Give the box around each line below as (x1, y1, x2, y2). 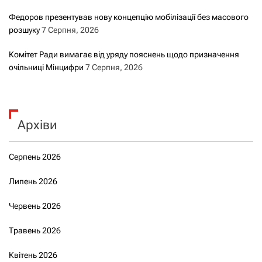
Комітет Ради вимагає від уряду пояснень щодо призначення (9, 49, 239, 59)
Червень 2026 (9, 201, 61, 211)
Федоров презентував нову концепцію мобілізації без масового (9, 12, 249, 22)
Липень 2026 (9, 176, 57, 186)
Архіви (18, 117, 57, 132)
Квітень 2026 (9, 250, 57, 260)
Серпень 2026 (9, 151, 61, 161)
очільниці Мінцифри (9, 62, 84, 72)
